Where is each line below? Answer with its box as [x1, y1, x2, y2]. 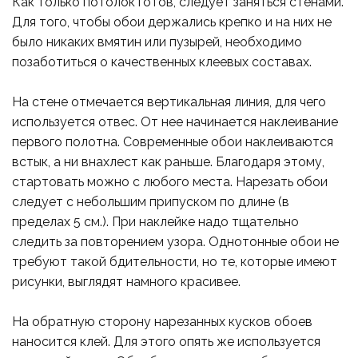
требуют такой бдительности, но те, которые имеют [12, 254, 337, 270]
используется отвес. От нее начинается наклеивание [12, 114, 338, 130]
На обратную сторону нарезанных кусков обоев [12, 314, 312, 330]
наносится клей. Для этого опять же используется [12, 334, 320, 350]
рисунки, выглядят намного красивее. [12, 274, 241, 290]
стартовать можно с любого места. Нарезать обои [12, 174, 328, 190]
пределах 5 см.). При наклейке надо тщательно [12, 214, 299, 230]
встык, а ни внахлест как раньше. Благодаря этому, [12, 154, 324, 170]
